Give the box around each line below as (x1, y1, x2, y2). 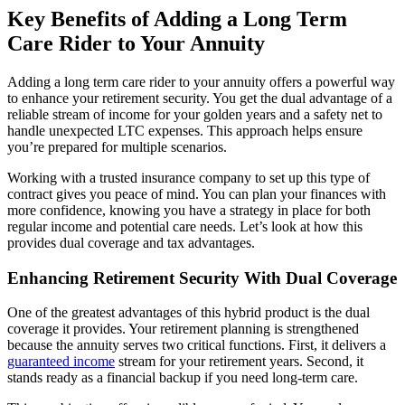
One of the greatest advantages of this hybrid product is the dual (7, 305, 370, 321)
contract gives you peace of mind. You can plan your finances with (7, 186, 386, 202)
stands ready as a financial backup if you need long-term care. (7, 370, 358, 386)
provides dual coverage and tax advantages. (7, 235, 255, 250)
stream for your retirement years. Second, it (115, 353, 363, 370)
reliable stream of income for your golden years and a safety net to (7, 107, 382, 122)
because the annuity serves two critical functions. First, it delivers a (7, 337, 386, 353)
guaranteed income (7, 353, 115, 370)
